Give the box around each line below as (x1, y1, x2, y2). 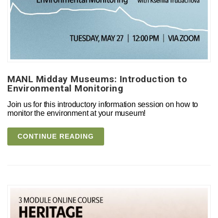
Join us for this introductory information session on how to (7, 100, 199, 109)
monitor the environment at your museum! (7, 109, 146, 118)
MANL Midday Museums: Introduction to (7, 73, 187, 85)
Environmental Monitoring (7, 83, 123, 94)
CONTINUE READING (18, 132, 94, 141)
